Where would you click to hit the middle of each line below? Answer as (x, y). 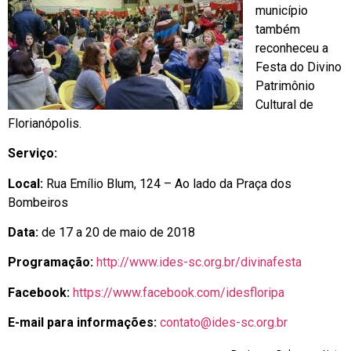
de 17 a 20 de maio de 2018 (118, 233)
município (282, 10)
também (278, 29)
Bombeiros (38, 202)
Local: (27, 183)
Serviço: (33, 154)
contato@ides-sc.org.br (224, 323)
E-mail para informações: (82, 323)
